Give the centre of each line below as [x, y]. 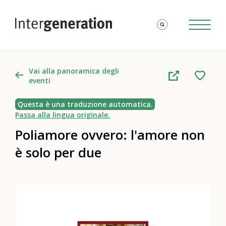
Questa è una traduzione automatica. [85, 104]
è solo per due [59, 152]
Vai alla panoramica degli [74, 71]
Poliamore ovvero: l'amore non [110, 135]
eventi [39, 80]
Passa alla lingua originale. [63, 115]
